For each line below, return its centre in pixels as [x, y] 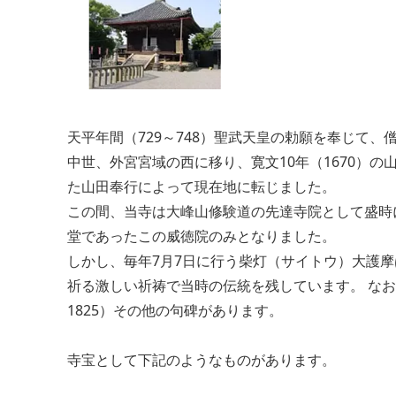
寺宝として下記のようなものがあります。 [202, 359]
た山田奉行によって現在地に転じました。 [202, 186]
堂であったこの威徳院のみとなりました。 [202, 236]
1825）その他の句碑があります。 [175, 310]
